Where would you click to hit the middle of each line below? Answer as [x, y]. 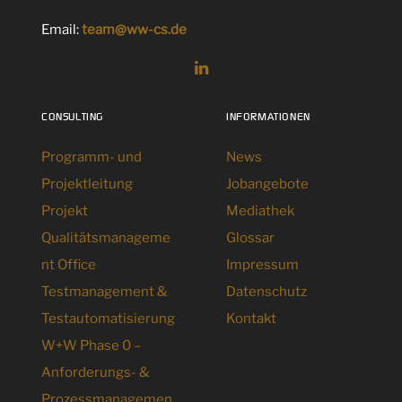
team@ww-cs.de [134, 30]
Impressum [262, 265]
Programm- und [92, 157]
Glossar [250, 238]
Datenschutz [267, 292]
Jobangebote [267, 184]
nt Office [69, 265]
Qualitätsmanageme [106, 238]
